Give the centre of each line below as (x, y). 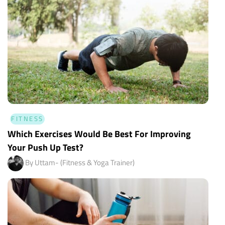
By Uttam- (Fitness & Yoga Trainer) (80, 162)
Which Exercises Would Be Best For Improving (99, 134)
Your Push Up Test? (45, 148)
